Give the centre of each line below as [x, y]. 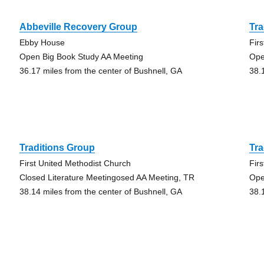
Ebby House [42, 42]
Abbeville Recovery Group [78, 27]
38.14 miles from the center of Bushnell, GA [100, 192]
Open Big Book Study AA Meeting [81, 57]
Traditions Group [57, 148]
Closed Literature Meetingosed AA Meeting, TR [107, 177]
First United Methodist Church [75, 163]
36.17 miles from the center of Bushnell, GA [100, 71]
